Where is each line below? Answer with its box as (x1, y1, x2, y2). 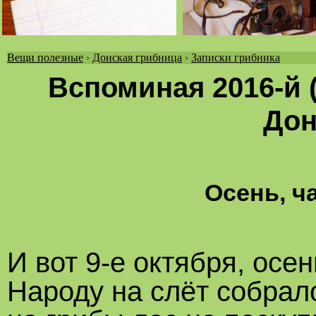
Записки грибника (191, 51, 280, 63)
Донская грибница (92, 51, 182, 63)
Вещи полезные (7, 51, 83, 63)
